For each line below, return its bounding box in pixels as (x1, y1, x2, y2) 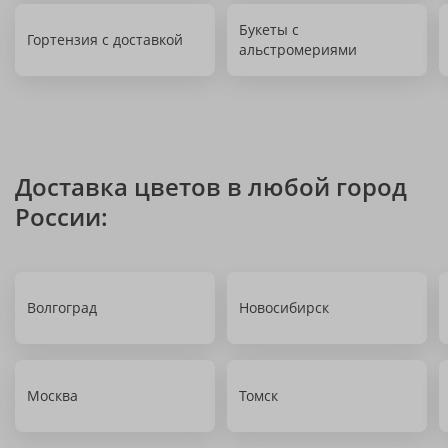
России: (15, 200, 108, 233)
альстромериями (239, 40, 357, 59)
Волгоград (27, 298, 97, 317)
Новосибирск (239, 298, 329, 317)
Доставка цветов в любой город (15, 170, 407, 203)
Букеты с (239, 20, 299, 39)
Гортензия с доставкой (27, 30, 183, 49)
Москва (27, 386, 78, 405)
